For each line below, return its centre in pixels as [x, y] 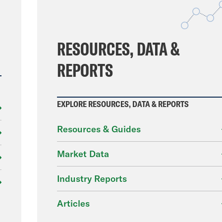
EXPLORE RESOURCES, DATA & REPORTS [123, 104]
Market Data [83, 154]
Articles [73, 203]
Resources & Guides [99, 129]
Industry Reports [92, 179]
